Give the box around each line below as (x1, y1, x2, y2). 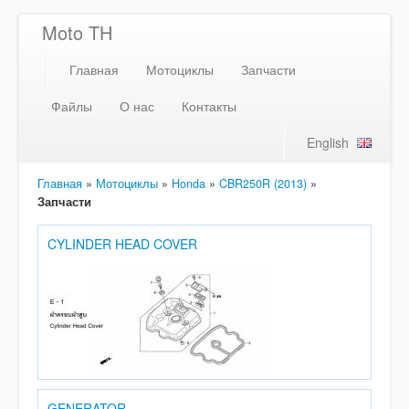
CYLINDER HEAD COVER (47, 235, 197, 253)
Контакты (182, 97, 236, 115)
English (307, 133, 349, 152)
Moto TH (42, 19, 112, 46)
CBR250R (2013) (219, 175, 307, 192)
